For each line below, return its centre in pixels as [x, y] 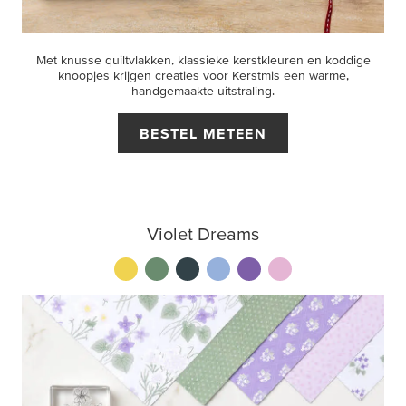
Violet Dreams [203, 234]
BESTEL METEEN [203, 133]
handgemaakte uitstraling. [203, 91]
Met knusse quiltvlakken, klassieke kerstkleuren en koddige [203, 60]
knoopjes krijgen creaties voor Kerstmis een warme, [203, 75]
